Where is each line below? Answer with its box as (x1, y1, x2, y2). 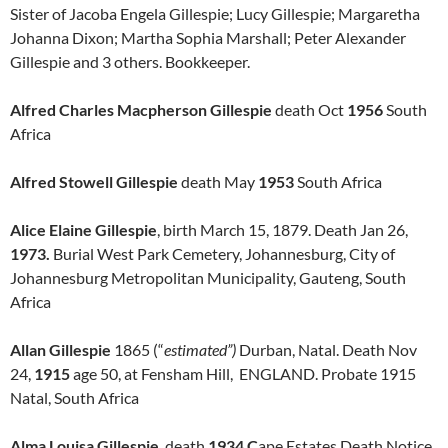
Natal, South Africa (10, 388, 139, 407)
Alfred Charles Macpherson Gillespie (10, 100, 272, 119)
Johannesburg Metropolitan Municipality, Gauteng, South (10, 268, 406, 287)
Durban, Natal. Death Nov (239, 340, 417, 359)
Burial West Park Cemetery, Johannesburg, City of (50, 244, 395, 263)
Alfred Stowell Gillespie (10, 172, 178, 191)
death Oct (272, 100, 347, 119)
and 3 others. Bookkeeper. (70, 52, 253, 71)
